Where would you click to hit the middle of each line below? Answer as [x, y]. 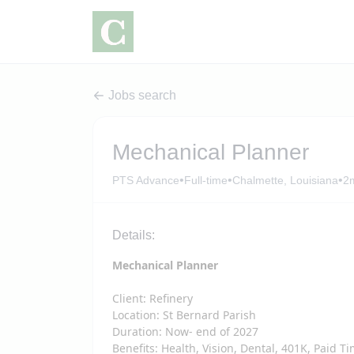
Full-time [206, 180]
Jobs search [142, 95]
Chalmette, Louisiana [285, 180]
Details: [134, 235]
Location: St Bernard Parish [184, 315]
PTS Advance [146, 180]
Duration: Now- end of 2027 [185, 331]
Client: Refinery [153, 298]
